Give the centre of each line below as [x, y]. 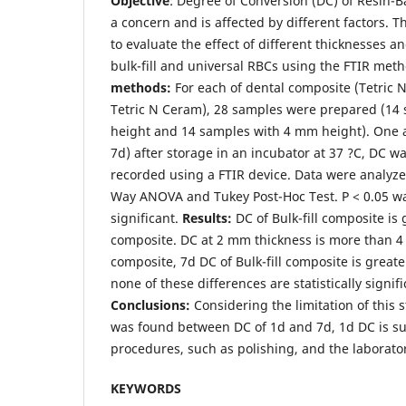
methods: [141, 88]
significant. [146, 218]
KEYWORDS [146, 389]
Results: [207, 218]
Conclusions [148, 305]
